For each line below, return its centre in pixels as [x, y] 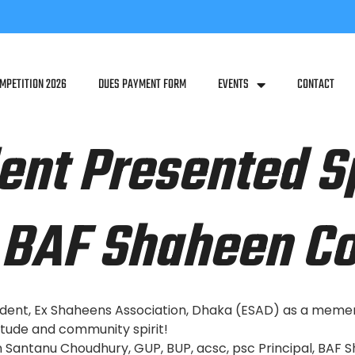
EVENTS [233, 85]
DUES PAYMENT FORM [142, 85]
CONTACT [316, 85]
